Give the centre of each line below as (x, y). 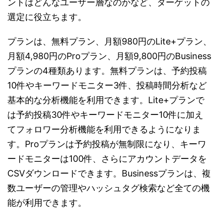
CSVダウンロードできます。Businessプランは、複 (109, 173)
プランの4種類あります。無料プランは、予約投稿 (107, 70)
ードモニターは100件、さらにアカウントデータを (107, 158)
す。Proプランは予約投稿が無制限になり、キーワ (107, 144)
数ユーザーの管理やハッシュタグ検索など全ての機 (109, 188)
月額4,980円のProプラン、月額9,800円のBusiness (109, 56)
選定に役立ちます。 (47, 17)
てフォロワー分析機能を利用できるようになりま (104, 129)
